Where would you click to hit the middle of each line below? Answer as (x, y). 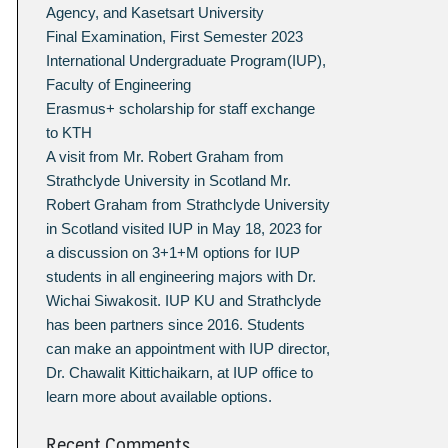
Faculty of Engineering (119, 85)
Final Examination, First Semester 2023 (175, 37)
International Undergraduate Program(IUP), (186, 61)
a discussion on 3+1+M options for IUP (173, 253)
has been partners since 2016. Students (176, 325)
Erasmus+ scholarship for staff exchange (181, 109)
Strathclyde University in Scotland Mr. (169, 181)
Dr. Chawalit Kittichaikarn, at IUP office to (180, 373)
